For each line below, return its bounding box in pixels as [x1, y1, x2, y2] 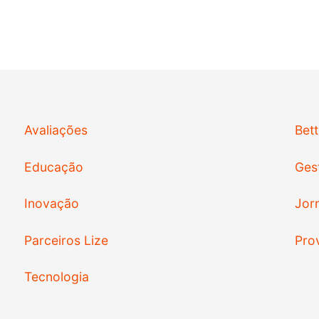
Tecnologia [23, 269, 89, 285]
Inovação [23, 196, 79, 211]
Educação [23, 159, 83, 174]
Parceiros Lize [23, 232, 108, 248]
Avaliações [23, 122, 88, 138]
